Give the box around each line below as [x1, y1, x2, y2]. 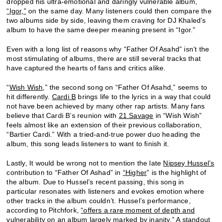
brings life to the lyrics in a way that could [76, 92, 211, 101]
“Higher [122, 168, 147, 176]
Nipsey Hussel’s [163, 159, 215, 167]
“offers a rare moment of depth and [81, 206, 195, 214]
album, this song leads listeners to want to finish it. [6, 139, 169, 148]
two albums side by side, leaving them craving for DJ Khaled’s [6, 16, 206, 24]
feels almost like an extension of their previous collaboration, [6, 120, 202, 129]
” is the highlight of [147, 168, 207, 176]
